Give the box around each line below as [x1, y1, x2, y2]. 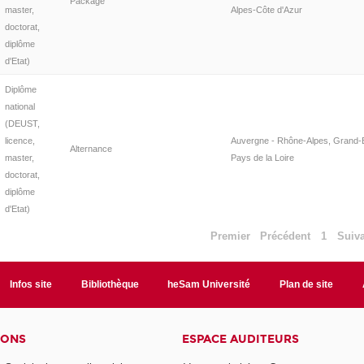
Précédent [260, 230, 311, 242]
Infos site [9, 278, 52, 290]
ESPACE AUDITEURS [181, 331, 299, 346]
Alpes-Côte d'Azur [230, 4, 302, 15]
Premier [210, 230, 250, 242]
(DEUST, [4, 118, 40, 128]
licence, [4, 135, 35, 145]
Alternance [69, 143, 112, 154]
